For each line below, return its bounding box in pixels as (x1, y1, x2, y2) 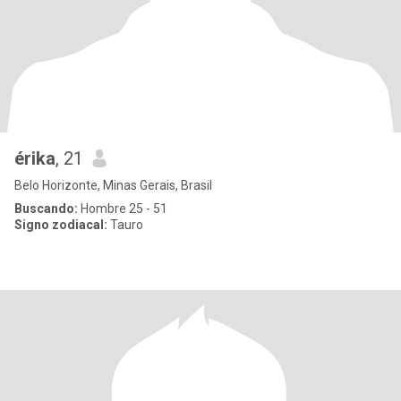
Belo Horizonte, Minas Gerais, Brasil (14, 178, 212, 192)
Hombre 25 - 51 (78, 201, 167, 216)
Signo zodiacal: (14, 218, 107, 232)
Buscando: (14, 201, 78, 216)
